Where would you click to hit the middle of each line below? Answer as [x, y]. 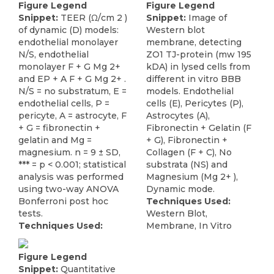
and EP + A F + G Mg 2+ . [72, 79]
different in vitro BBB [194, 79]
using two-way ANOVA [68, 189]
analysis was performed [71, 177]
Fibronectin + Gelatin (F [199, 128]
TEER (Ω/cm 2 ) [94, 18]
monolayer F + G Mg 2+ [69, 67]
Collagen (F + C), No [189, 153]
